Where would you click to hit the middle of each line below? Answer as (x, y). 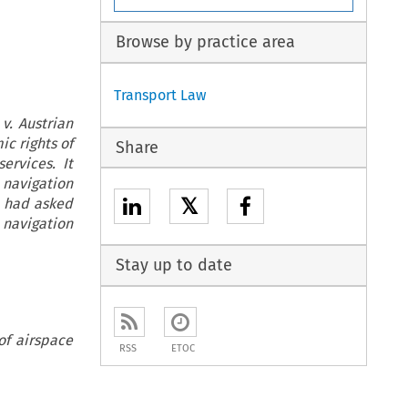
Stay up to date (173, 265)
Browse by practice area (205, 42)
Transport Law (160, 95)
